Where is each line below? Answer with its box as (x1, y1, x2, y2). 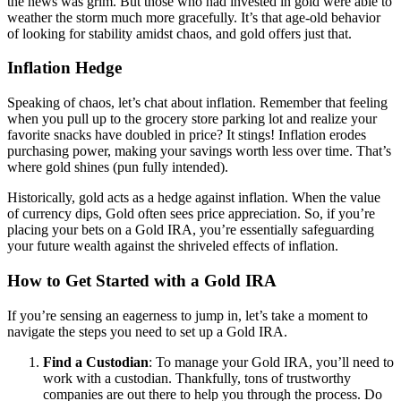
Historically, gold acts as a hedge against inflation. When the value (7, 190, 380, 206)
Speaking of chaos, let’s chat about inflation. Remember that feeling (7, 95, 388, 111)
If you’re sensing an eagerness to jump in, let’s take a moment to (7, 307, 368, 323)
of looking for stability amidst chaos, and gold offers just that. (7, 25, 352, 41)
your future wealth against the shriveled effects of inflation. (7, 238, 338, 254)
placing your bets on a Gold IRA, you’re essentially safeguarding (7, 222, 374, 238)
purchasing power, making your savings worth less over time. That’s (7, 143, 391, 159)
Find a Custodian (43, 354, 149, 370)
